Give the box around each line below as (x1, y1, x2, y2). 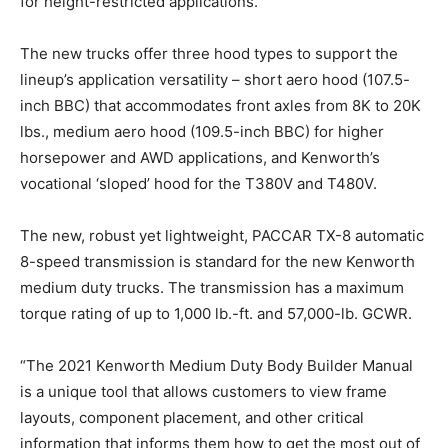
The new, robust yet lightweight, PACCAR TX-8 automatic (20, 225, 424, 245)
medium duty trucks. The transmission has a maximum (20, 277, 404, 297)
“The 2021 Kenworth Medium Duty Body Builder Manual (20, 355, 413, 375)
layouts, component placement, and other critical (20, 407, 364, 427)
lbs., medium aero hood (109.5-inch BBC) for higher (20, 121, 384, 141)
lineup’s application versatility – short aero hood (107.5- (20, 69, 410, 89)
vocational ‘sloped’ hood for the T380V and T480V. (20, 173, 377, 193)
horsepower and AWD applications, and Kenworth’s (20, 147, 380, 167)
